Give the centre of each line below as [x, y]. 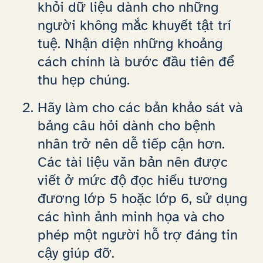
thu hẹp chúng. [84, 80]
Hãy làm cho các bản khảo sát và [140, 108]
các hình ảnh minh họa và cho [131, 217]
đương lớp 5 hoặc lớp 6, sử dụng [142, 199]
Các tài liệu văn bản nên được [133, 162]
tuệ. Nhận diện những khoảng [130, 43]
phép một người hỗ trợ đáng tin [138, 235]
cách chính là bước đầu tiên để [136, 61]
